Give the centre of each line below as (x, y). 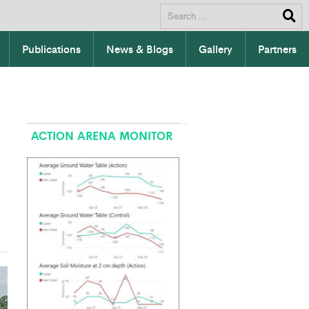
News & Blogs (140, 49)
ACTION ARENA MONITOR (101, 135)
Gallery (216, 49)
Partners (277, 49)
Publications (51, 49)
